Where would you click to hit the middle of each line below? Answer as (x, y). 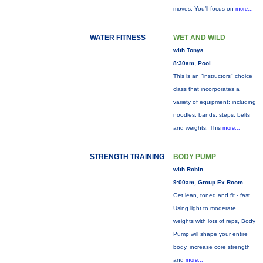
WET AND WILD (199, 38)
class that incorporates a (206, 89)
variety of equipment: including (214, 102)
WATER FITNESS (117, 38)
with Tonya (188, 50)
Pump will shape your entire (210, 234)
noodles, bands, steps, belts (211, 115)
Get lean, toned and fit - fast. (212, 195)
